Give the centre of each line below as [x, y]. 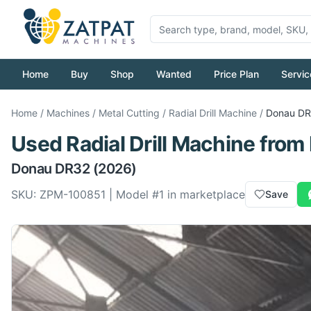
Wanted [174, 74]
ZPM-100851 [73, 194]
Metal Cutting [129, 113]
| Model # [132, 194]
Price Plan [236, 74]
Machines [68, 113]
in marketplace [204, 194]
